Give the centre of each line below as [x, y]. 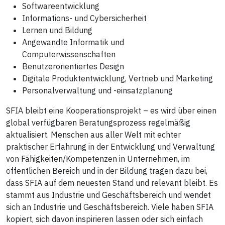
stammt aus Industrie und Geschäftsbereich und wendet [108, 195]
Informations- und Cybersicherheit [84, 18]
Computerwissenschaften [69, 54]
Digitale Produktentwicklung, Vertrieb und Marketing [118, 78]
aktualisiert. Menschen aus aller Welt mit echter [93, 134]
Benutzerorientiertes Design [73, 66]
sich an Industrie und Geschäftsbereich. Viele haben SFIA [110, 207]
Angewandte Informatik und [73, 42]
